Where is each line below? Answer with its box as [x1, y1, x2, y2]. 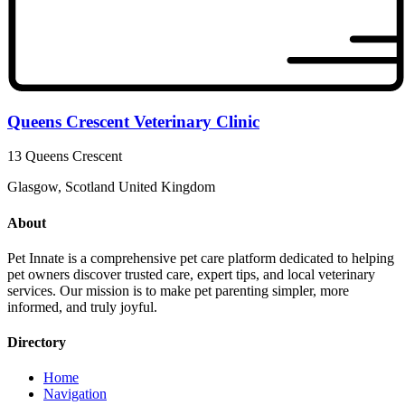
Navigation [43, 386, 107, 402]
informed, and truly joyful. [7, 298, 157, 315]
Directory [7, 334, 66, 351]
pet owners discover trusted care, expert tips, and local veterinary [7, 266, 375, 282]
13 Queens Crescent [7, 148, 122, 165]
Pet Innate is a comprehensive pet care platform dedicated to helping [7, 250, 394, 266]
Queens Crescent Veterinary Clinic [7, 111, 259, 131]
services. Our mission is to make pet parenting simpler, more [7, 282, 349, 298]
